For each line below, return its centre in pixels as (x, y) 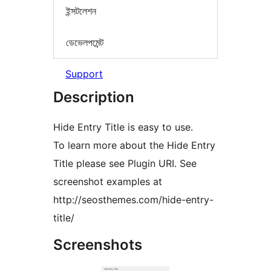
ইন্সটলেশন (81, 11)
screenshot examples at (108, 182)
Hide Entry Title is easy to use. (123, 127)
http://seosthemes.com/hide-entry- (133, 200)
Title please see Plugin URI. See (125, 164)
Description (94, 97)
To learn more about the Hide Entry (134, 145)
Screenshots (98, 245)
